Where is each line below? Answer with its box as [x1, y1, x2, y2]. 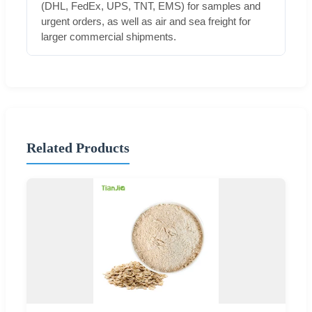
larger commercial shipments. [41, 30, 176, 42]
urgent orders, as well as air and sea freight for [41, 15, 251, 27]
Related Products [26, 140, 130, 156]
